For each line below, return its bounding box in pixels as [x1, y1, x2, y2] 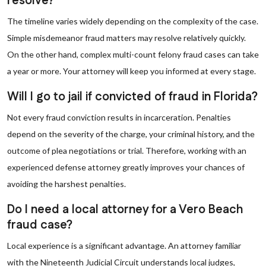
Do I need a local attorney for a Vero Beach [7, 201, 243, 218]
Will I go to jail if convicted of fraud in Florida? [7, 88, 258, 105]
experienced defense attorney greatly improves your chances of [7, 162, 245, 172]
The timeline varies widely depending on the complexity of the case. [7, 16, 258, 26]
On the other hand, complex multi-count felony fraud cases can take [7, 49, 259, 59]
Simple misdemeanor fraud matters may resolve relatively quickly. [7, 33, 246, 43]
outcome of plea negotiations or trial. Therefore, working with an [7, 145, 246, 156]
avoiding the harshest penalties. [7, 179, 126, 189]
